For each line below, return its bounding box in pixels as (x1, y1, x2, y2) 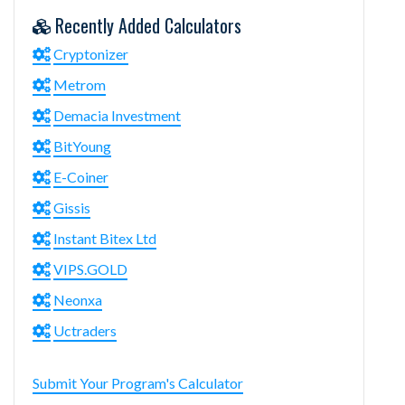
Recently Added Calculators (51, 11, 241, 39)
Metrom (53, 75, 106, 93)
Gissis (53, 198, 90, 216)
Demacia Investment (53, 106, 181, 124)
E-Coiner (53, 167, 108, 185)
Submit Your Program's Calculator (33, 373, 243, 391)
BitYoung (53, 137, 111, 155)
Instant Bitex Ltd (53, 229, 156, 247)
